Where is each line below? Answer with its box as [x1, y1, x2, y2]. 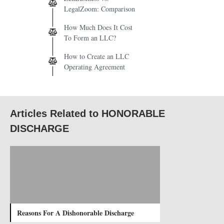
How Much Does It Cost [64, 22, 132, 32]
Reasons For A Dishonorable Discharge [17, 207, 134, 218]
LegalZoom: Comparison [64, 3, 135, 13]
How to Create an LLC [64, 51, 129, 61]
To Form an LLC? [64, 32, 116, 42]
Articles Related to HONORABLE [10, 107, 165, 119]
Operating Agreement [64, 61, 125, 71]
